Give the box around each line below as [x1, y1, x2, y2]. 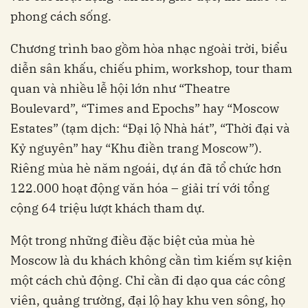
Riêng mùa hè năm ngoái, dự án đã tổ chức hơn [10, 160, 282, 177]
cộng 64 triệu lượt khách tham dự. [10, 200, 205, 217]
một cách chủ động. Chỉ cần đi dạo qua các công [10, 272, 285, 289]
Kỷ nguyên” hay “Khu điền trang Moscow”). [10, 140, 262, 157]
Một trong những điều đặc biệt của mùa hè [10, 232, 255, 249]
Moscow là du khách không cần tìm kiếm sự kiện [10, 252, 292, 269]
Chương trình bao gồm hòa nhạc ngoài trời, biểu [10, 41, 287, 57]
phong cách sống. [10, 8, 111, 25]
